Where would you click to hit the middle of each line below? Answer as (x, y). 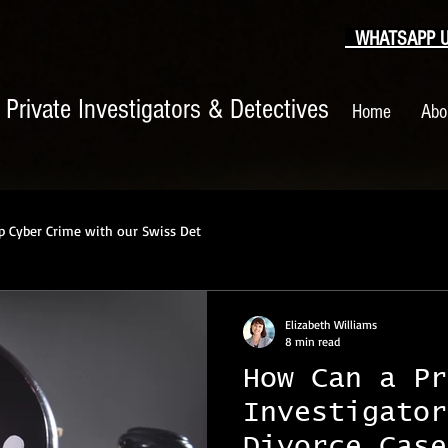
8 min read (312, 341)
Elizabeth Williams (331, 324)
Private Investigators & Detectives (167, 109)
